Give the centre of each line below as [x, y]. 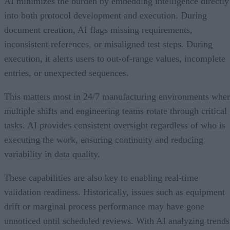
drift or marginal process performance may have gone [104, 206]
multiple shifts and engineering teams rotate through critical [116, 111]
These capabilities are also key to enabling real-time [101, 177]
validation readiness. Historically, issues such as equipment [114, 192]
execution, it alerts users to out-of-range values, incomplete [115, 58]
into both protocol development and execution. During [106, 15]
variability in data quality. [52, 154]
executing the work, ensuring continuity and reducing [104, 139]
